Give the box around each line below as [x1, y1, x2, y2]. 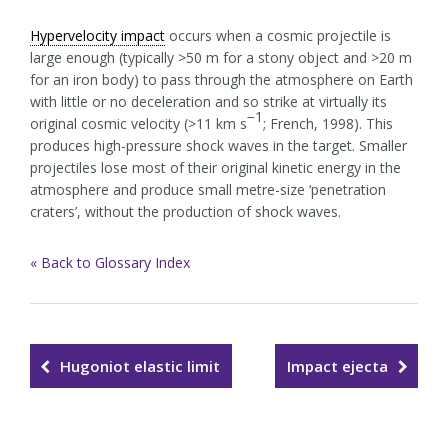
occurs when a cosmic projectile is [165, 26, 391, 45]
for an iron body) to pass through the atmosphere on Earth [30, 70, 413, 89]
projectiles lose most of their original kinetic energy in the [30, 158, 401, 177]
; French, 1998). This [263, 114, 393, 133]
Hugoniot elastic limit [60, 356, 220, 376]
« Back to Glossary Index [30, 253, 190, 272]
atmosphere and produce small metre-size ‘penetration [30, 180, 386, 199]
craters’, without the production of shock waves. [30, 202, 341, 221]
